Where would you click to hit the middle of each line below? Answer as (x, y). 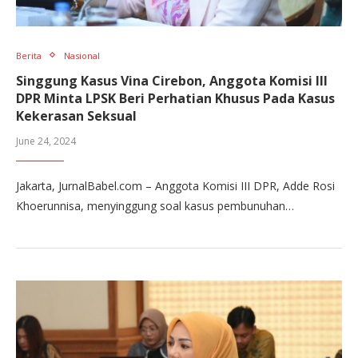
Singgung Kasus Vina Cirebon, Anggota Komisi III (172, 80)
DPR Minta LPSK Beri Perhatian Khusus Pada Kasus (175, 98)
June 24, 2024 (46, 141)
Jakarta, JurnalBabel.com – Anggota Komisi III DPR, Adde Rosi (175, 185)
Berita (29, 55)
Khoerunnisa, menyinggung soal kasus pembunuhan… (155, 205)
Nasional (82, 55)
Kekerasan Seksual (76, 115)
